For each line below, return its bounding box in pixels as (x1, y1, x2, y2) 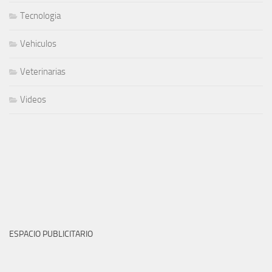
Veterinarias (20, 66, 66, 77)
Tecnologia (20, 10, 61, 21)
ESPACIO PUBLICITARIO (9, 228, 93, 239)
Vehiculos (20, 38, 56, 49)
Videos (20, 93, 46, 105)
